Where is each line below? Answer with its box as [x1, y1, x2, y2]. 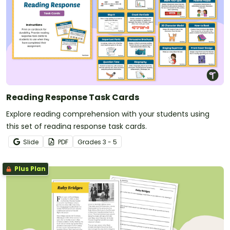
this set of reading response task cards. [6, 121, 147, 131]
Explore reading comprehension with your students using [6, 108, 209, 119]
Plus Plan [13, 164, 46, 173]
